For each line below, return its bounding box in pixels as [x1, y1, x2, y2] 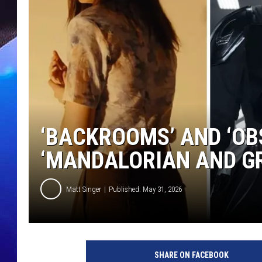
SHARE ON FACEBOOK [154, 250, 229, 260]
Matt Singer [66, 184, 101, 194]
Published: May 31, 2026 [109, 184, 182, 194]
